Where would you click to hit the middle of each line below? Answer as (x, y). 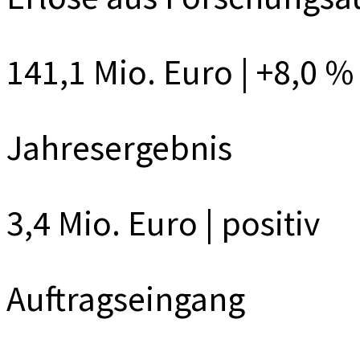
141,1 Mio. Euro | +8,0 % (180, 72)
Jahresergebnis (120, 147)
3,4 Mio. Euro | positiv (164, 223)
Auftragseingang (126, 298)
